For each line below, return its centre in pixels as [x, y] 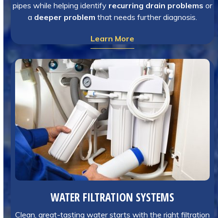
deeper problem [65, 17]
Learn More [113, 38]
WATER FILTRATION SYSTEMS [113, 197]
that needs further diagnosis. [146, 17]
